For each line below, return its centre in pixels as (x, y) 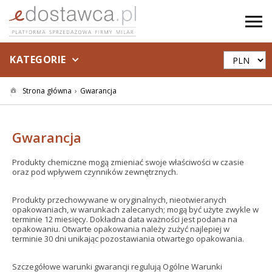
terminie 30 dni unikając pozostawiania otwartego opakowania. (128, 239)
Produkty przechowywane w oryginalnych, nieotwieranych (119, 200)
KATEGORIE (38, 59)
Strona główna (47, 91)
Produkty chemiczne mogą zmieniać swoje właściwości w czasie (128, 162)
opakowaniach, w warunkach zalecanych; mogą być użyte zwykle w (135, 209)
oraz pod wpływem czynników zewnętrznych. (95, 172)
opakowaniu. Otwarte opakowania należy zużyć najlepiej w (121, 229)
